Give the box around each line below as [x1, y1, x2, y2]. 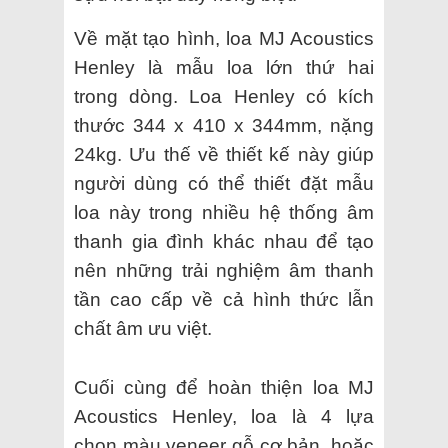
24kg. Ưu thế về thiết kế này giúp [74, 143, 374, 165]
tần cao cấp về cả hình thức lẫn [74, 288, 374, 310]
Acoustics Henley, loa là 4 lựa [74, 405, 374, 427]
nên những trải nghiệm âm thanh [74, 259, 374, 281]
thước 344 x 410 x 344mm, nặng [74, 114, 374, 136]
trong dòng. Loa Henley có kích [74, 85, 374, 107]
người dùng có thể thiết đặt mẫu [74, 172, 374, 194]
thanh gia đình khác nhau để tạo [74, 230, 374, 252]
